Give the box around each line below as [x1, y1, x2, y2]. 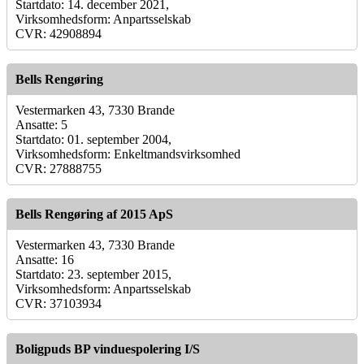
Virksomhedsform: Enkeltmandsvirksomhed [15, 146, 240, 161]
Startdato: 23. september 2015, [15, 266, 171, 281]
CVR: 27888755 [15, 161, 102, 175]
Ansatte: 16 [15, 252, 74, 266]
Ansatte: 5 [15, 117, 67, 132]
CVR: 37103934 [15, 296, 102, 310]
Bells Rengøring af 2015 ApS [15, 206, 173, 221]
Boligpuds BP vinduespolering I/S [15, 341, 200, 356]
